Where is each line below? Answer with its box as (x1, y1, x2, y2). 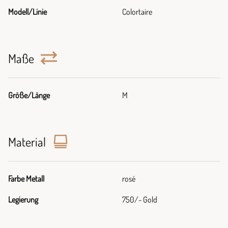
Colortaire (122, 7, 152, 17)
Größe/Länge (8, 90, 50, 100)
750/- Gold (122, 194, 157, 205)
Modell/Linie (8, 7, 47, 17)
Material (8, 134, 48, 150)
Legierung (8, 194, 38, 205)
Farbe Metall (8, 174, 44, 184)
